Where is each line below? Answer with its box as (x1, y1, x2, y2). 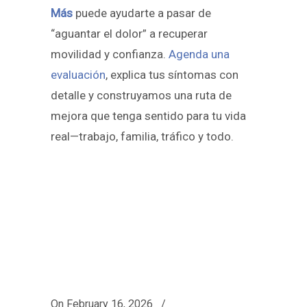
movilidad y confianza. (51, 47, 169, 62)
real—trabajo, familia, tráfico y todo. (51, 130, 234, 144)
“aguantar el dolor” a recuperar (51, 27, 208, 41)
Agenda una (169, 47, 230, 62)
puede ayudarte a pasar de (73, 6, 211, 21)
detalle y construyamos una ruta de (51, 88, 232, 103)
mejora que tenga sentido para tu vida (51, 109, 246, 123)
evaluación (51, 68, 106, 82)
